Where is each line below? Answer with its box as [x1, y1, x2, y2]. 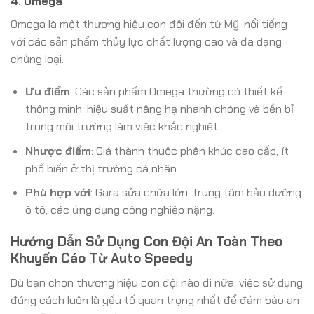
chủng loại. [11, 52, 64, 67]
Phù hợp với [25, 185, 90, 200]
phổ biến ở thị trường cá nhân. [25, 161, 179, 176]
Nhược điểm [25, 143, 91, 158]
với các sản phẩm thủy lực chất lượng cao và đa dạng [11, 34, 282, 50]
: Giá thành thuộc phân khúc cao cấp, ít [90, 143, 289, 158]
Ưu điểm [25, 84, 70, 100]
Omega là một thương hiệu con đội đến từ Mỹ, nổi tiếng [11, 17, 287, 32]
